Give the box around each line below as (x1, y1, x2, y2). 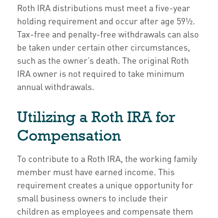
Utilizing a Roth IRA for (17, 108, 175, 126)
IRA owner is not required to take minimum (17, 68, 184, 79)
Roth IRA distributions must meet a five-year (17, 2, 190, 13)
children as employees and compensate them (17, 205, 193, 217)
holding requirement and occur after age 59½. (17, 15, 195, 26)
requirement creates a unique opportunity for (17, 179, 193, 190)
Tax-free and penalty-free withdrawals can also (17, 28, 199, 39)
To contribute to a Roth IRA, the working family (17, 153, 197, 164)
